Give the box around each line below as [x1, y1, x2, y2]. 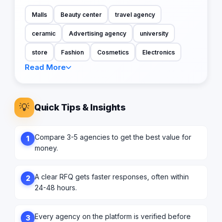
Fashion [60, 48, 84, 56]
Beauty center [60, 10, 102, 18]
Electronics [142, 48, 175, 56]
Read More [25, 62, 66, 72]
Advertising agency [68, 29, 126, 37]
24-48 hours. [35, 183, 77, 192]
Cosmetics [97, 48, 129, 56]
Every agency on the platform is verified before [35, 212, 191, 221]
